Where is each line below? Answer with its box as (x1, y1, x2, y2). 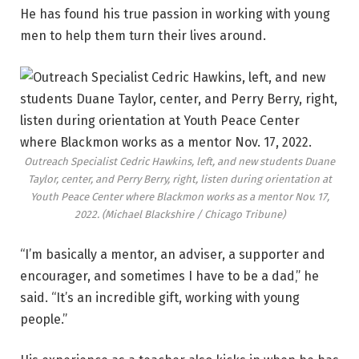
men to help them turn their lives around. (20, 28, 266, 44)
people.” (20, 311, 67, 327)
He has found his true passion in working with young (20, 6, 330, 22)
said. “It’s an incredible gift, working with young (20, 289, 300, 305)
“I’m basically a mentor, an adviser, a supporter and (20, 246, 325, 262)
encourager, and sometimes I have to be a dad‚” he (20, 268, 319, 284)
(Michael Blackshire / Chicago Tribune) (101, 208, 285, 220)
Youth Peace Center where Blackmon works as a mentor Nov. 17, (30, 190, 329, 203)
